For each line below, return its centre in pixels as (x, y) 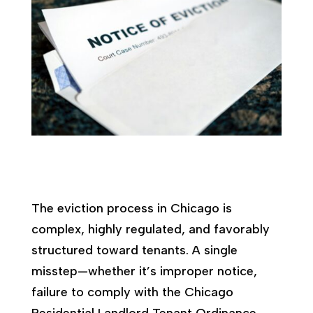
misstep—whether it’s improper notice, (144, 271)
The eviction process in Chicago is (131, 208)
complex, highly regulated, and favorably (150, 229)
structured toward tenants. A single (134, 250)
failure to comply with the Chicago (132, 292)
